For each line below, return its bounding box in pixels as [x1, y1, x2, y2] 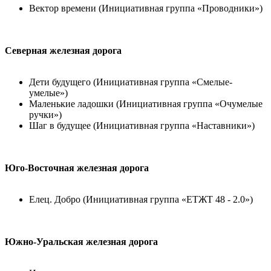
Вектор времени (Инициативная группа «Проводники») [29, 3, 263, 13]
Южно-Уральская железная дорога [5, 237, 158, 247]
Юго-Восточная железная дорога [5, 163, 149, 173]
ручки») [29, 109, 62, 120]
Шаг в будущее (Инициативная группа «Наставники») [29, 120, 255, 131]
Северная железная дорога [5, 45, 122, 56]
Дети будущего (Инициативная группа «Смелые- [29, 77, 232, 87]
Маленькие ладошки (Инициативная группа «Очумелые [29, 99, 263, 109]
